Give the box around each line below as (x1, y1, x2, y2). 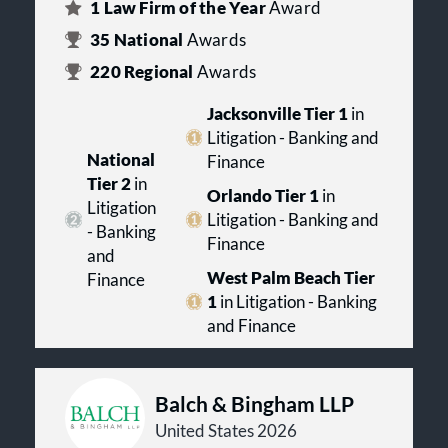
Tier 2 (86, 173, 131, 194)
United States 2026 (155, 420, 297, 441)
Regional (120, 61, 197, 82)
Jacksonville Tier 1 (207, 103, 348, 124)
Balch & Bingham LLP (155, 390, 354, 416)
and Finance (207, 315, 296, 336)
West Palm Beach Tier (207, 267, 375, 288)
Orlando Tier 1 (207, 185, 319, 206)
